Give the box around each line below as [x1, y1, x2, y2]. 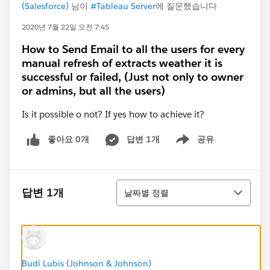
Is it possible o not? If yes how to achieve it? [22, 108, 204, 120]
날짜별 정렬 [124, 187, 169, 198]
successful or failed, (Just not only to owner [22, 70, 243, 84]
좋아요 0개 [48, 134, 89, 145]
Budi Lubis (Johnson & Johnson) [22, 257, 151, 269]
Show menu [166, 140, 215, 151]
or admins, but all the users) [22, 84, 165, 98]
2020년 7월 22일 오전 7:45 [22, 22, 109, 32]
